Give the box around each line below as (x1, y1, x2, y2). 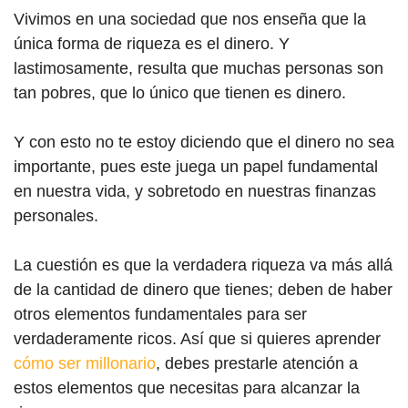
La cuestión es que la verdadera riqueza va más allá (14, 256, 393, 274)
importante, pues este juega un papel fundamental (14, 158, 378, 176)
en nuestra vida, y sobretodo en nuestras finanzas (14, 182, 376, 200)
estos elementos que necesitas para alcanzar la (14, 379, 360, 397)
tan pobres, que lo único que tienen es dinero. (14, 84, 346, 102)
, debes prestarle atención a (156, 354, 358, 372)
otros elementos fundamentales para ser (14, 305, 307, 323)
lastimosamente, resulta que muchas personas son (14, 59, 383, 77)
